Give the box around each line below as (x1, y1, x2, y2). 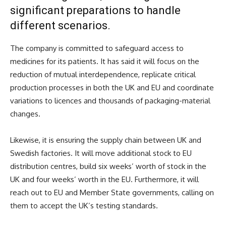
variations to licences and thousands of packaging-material (10, 95, 210, 105)
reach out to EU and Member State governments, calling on (10, 187, 214, 197)
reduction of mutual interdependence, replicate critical (10, 69, 196, 79)
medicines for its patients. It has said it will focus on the (10, 56, 199, 66)
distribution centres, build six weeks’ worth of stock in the (10, 161, 206, 171)
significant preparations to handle (10, 4, 181, 17)
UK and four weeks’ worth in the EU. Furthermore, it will (10, 174, 199, 184)
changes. (10, 108, 40, 119)
